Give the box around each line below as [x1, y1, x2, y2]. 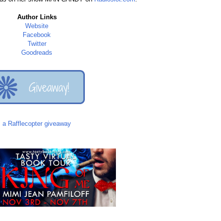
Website [25, 22, 48, 30]
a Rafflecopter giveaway [2, 120, 71, 128]
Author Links [17, 13, 57, 21]
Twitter [27, 40, 46, 48]
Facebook [23, 31, 51, 39]
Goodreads [21, 49, 52, 57]
